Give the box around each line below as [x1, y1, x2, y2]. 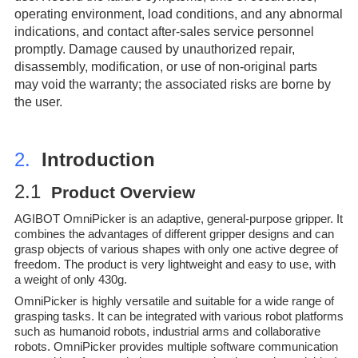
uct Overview [89, 183, 200, 202]
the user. [14, 95, 62, 109]
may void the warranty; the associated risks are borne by [14, 78, 331, 92]
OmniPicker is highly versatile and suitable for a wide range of [14, 294, 334, 308]
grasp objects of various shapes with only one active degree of [14, 242, 338, 257]
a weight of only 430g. [14, 272, 127, 287]
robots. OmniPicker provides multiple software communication [14, 340, 338, 354]
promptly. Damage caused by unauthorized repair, [14, 42, 295, 57]
